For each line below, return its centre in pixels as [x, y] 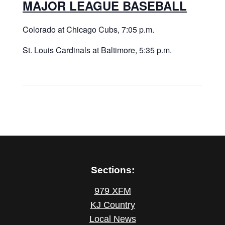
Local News [113, 219]
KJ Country [113, 205]
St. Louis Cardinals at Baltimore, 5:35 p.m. [97, 50]
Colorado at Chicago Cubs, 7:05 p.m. [88, 30]
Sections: [113, 170]
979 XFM [113, 191]
